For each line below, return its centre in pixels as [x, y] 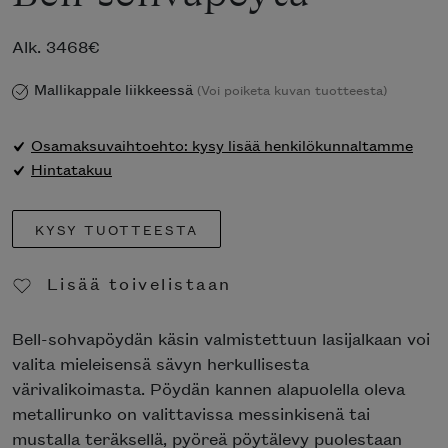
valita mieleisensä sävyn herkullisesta [160, 363]
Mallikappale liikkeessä [115, 89]
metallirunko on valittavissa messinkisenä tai [191, 413]
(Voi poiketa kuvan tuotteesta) [292, 89]
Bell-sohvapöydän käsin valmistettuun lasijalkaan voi [221, 338]
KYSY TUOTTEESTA [116, 228]
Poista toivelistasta [150, 319]
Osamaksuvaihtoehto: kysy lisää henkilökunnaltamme [222, 145]
